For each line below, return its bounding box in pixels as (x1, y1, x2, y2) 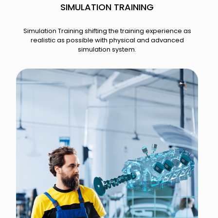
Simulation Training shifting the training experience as (23, 26, 191, 36)
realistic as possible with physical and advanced (30, 36, 184, 45)
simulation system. (78, 45, 137, 54)
